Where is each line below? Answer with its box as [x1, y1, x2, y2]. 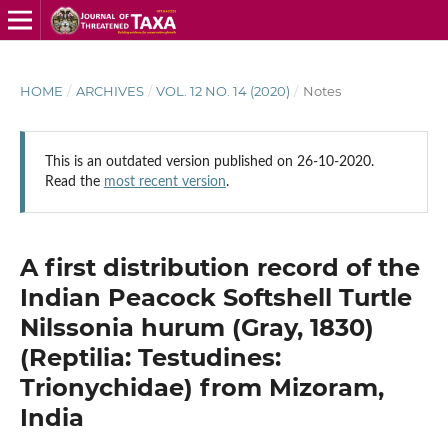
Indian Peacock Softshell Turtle [19, 282, 412, 312]
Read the [44, 174, 104, 189]
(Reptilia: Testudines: [19, 342, 281, 372]
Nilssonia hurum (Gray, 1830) [19, 312, 374, 342]
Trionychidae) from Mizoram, [19, 372, 384, 402]
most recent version [103, 174, 226, 189]
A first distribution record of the [19, 252, 420, 282]
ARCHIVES [75, 82, 144, 99]
